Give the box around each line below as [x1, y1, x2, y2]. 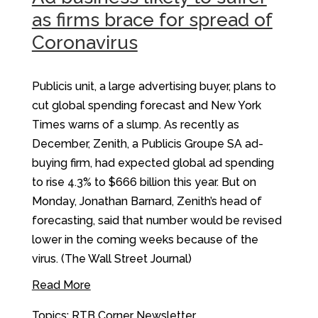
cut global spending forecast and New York [31, 98, 261, 112]
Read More [31, 278, 91, 292]
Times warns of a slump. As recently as [31, 117, 239, 131]
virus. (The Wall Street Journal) [31, 251, 192, 265]
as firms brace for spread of [31, 9, 273, 31]
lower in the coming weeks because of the [31, 232, 258, 246]
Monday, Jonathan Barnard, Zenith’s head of [31, 194, 262, 208]
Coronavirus [31, 32, 138, 54]
